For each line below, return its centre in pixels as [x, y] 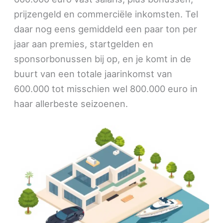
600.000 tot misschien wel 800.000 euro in [106, 88]
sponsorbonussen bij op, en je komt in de [103, 58]
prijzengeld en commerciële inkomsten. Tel [106, 14]
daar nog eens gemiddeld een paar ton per [106, 29]
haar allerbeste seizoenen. [71, 103]
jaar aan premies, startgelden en [84, 44]
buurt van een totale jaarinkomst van [93, 73]
